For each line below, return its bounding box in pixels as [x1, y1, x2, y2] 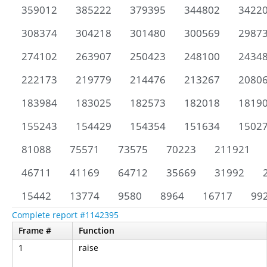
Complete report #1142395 [12, 209, 119, 221]
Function [79, 225, 114, 236]
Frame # [18, 225, 51, 236]
